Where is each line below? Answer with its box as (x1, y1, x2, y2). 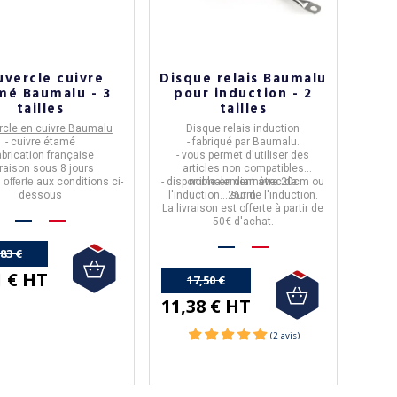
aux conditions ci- (34, 175, 124, 188)
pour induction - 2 (174, 82, 313, 105)
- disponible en (161, 175, 235, 188)
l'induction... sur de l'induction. (167, 188, 318, 201)
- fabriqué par (186, 135, 253, 148)
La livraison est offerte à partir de (162, 201, 324, 214)
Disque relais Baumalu (160, 67, 327, 90)
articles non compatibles (182, 161, 304, 175)
